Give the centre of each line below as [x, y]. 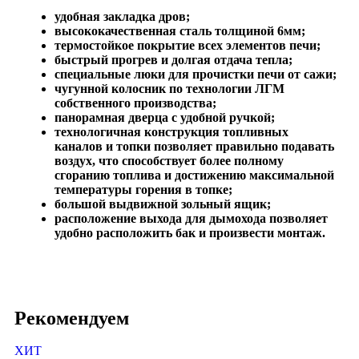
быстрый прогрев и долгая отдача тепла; [173, 59]
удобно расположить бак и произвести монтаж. [190, 232]
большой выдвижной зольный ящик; [163, 204]
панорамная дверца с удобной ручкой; [165, 117]
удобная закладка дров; [122, 16]
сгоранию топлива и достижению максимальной [194, 175]
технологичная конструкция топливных [171, 131]
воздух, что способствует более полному [169, 160]
